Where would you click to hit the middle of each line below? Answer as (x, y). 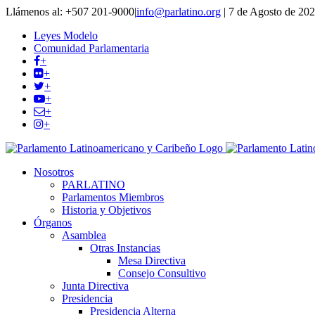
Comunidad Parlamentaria (91, 48)
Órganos (53, 223)
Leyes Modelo (66, 36)
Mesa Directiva (152, 261)
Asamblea (84, 235)
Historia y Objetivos (107, 210)
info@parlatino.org (179, 12)
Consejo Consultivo (162, 273)
